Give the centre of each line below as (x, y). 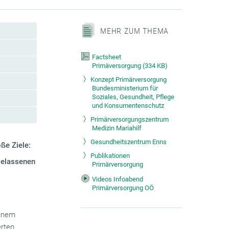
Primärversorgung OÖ (123, 188)
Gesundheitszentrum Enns (129, 142)
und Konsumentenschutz (128, 106)
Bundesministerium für (125, 88)
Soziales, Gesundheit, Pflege (133, 97)
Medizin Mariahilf (117, 128)
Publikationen (110, 156)
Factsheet (107, 57)
